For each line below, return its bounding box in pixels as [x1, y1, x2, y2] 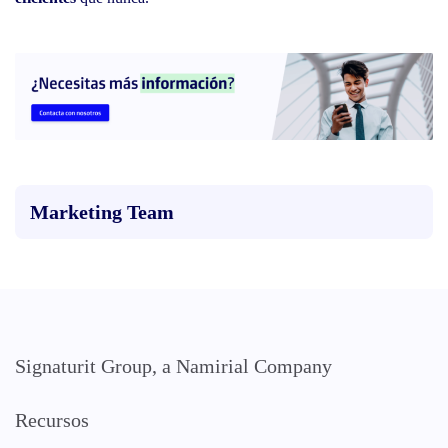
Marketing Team [30, 201, 174, 224]
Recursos [15, 409, 89, 432]
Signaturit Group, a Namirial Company [15, 355, 332, 378]
